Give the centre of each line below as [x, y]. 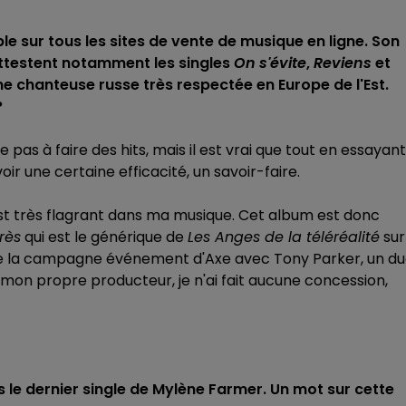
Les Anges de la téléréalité [284, 237]
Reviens [343, 63]
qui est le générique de [104, 237]
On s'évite [270, 63]
